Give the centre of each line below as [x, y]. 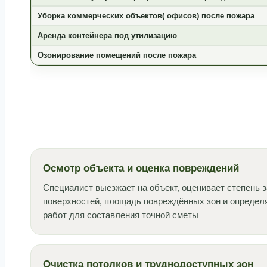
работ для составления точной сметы [120, 215]
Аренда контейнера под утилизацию [107, 36]
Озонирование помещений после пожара [117, 55]
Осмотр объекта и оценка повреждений [141, 169]
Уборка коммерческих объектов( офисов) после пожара [146, 16]
